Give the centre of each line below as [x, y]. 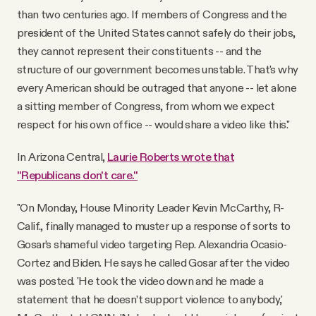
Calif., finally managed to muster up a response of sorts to [154, 225]
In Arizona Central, [62, 156]
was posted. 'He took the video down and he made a [140, 280]
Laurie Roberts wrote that [171, 156]
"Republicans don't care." [77, 175]
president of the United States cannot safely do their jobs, [156, 32]
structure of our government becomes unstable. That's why [158, 69]
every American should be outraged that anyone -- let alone [157, 87]
